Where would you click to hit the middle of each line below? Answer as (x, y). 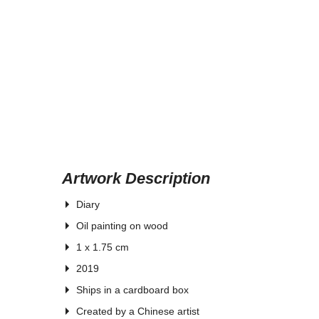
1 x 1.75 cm (103, 247)
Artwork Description (136, 178)
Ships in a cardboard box (132, 290)
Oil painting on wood (122, 226)
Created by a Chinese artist (138, 311)
